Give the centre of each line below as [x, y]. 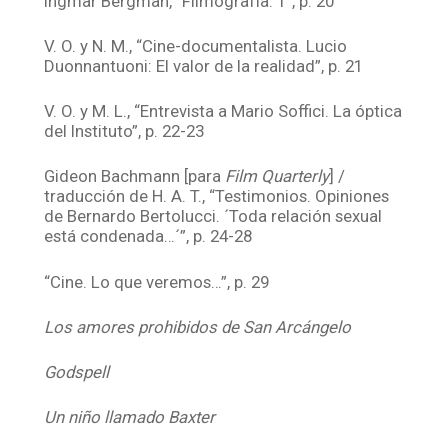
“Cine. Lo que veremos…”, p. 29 [157, 281]
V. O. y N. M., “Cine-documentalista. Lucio [196, 46]
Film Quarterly [277, 176]
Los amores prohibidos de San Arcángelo [198, 326]
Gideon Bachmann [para [135, 176]
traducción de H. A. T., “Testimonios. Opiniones [217, 196]
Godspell [77, 372]
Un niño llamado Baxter [130, 417]
